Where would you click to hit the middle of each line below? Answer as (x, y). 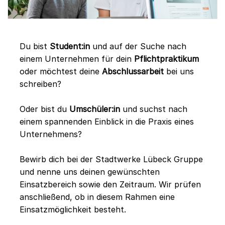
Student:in (70, 46)
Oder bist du (44, 109)
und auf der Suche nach (138, 46)
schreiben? (40, 84)
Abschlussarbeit (133, 71)
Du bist (35, 46)
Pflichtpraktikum (166, 59)
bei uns (179, 71)
